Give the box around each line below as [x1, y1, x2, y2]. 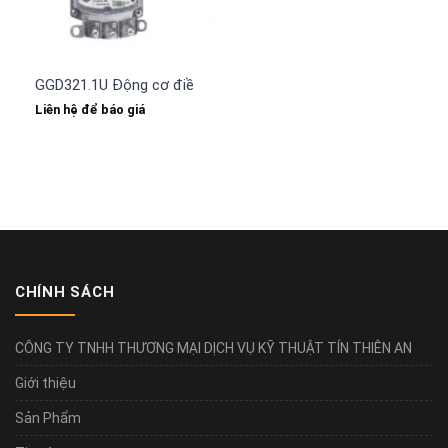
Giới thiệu [15, 374, 76, 391]
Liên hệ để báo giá [34, 101, 145, 117]
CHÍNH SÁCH [15, 283, 115, 302]
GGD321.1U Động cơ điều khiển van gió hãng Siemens [34, 75, 388, 94]
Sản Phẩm [15, 409, 81, 426]
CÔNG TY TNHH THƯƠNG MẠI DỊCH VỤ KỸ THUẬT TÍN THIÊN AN [15, 339, 412, 356]
